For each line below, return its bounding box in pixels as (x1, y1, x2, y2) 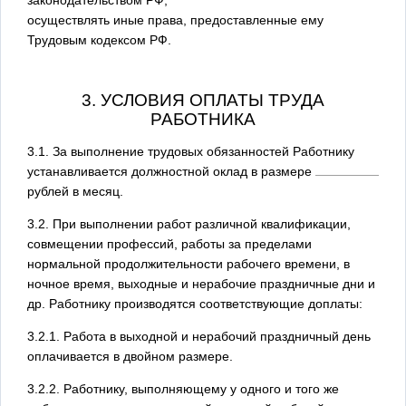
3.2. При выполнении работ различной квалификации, (27, 216, 351, 231)
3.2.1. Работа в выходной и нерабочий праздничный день (27, 328, 371, 343)
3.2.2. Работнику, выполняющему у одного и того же (27, 381, 339, 396)
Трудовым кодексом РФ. (27, 32, 171, 47)
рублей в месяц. (27, 183, 123, 198)
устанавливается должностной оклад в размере (27, 163, 315, 179)
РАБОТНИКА (150, 109, 256, 129)
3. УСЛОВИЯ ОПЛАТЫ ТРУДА (82, 90, 324, 110)
